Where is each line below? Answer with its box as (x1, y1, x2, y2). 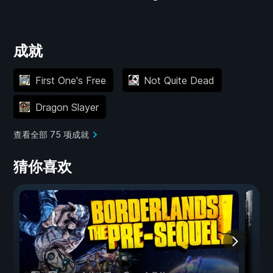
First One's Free (35, 74, 106, 87)
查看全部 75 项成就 (13, 129, 89, 140)
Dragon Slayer (35, 101, 99, 113)
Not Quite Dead (144, 74, 214, 87)
